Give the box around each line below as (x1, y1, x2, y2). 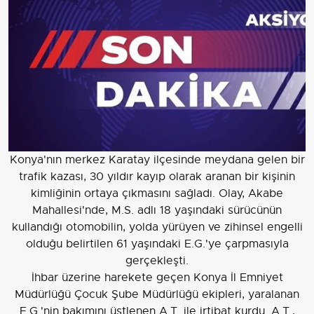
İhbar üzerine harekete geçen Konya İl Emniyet (31, 271, 283, 285)
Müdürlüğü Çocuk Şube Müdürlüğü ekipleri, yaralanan (15, 287, 299, 302)
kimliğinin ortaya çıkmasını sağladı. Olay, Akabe (31, 186, 283, 201)
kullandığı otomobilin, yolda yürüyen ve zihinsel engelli (11, 220, 303, 235)
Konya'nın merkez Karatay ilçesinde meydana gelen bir (9, 153, 305, 168)
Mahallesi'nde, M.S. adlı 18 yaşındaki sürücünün (32, 203, 282, 218)
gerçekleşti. (125, 254, 189, 268)
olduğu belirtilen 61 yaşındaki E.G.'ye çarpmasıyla (25, 237, 289, 252)
